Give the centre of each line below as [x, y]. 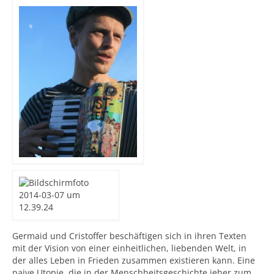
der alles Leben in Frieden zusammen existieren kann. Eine [134, 261]
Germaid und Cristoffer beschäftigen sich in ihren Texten [129, 236]
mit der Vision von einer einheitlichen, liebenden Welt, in [129, 248]
